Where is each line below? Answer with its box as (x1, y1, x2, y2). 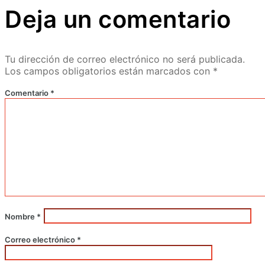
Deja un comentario (5, 4, 231, 34)
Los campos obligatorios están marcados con (5, 64, 213, 77)
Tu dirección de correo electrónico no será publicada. (5, 53, 245, 65)
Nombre (5, 211, 37, 221)
